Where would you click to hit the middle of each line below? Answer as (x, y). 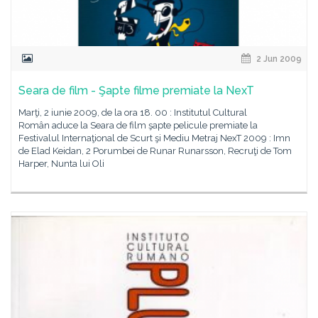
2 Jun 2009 (278, 59)
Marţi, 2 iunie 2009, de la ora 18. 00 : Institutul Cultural (133, 113)
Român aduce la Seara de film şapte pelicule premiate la (138, 125)
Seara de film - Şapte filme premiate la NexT (136, 91)
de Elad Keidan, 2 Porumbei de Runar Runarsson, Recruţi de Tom (155, 151)
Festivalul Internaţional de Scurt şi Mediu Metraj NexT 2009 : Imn (154, 138)
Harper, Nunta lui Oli (61, 164)
